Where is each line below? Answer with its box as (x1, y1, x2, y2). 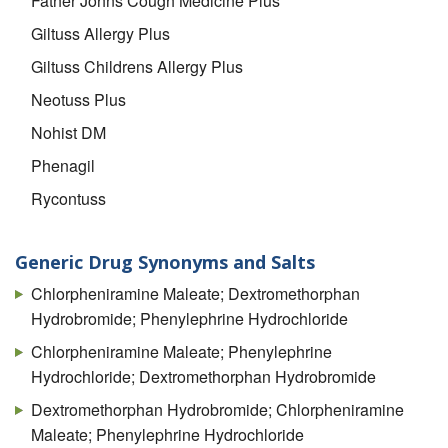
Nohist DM (31, 120, 106, 144)
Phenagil (31, 153, 95, 177)
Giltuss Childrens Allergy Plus (31, 54, 243, 78)
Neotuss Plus (31, 87, 126, 111)
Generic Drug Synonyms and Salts (15, 250, 315, 275)
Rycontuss (31, 186, 106, 210)
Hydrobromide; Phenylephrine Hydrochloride (31, 306, 348, 330)
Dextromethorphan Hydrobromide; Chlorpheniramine (31, 397, 404, 421)
